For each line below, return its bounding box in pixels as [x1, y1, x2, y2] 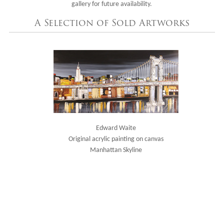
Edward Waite [95, 124, 136, 132]
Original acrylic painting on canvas [68, 135, 163, 143]
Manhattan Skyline [89, 146, 142, 154]
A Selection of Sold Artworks [34, 16, 189, 29]
